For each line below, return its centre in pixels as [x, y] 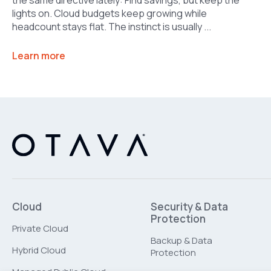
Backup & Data [181, 240]
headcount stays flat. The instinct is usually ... [112, 26]
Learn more [39, 55]
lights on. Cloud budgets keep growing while [109, 13]
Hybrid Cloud [39, 250]
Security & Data [189, 206]
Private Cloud [40, 228]
